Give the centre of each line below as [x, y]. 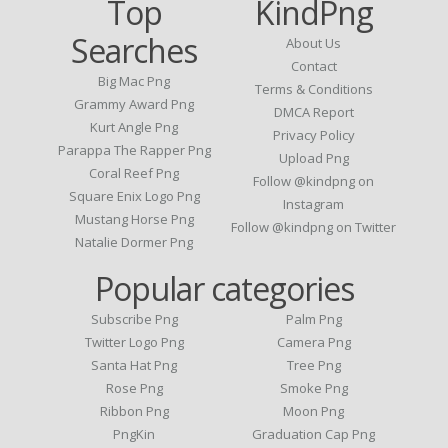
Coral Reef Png [134, 172]
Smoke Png [313, 387]
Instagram [314, 203]
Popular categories [224, 288]
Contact [313, 65]
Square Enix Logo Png [134, 195]
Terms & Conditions [313, 88]
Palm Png [313, 318]
